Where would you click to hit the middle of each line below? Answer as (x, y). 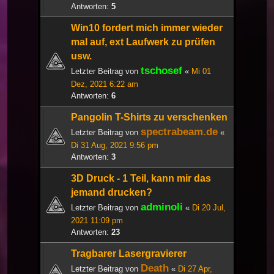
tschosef (161, 71)
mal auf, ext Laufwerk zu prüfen (143, 42)
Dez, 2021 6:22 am (105, 84)
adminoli (162, 207)
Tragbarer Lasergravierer (129, 254)
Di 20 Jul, (209, 208)
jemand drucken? (112, 193)
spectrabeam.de (179, 132)
